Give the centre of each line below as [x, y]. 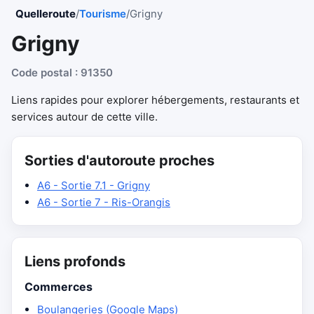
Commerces [59, 287]
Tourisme [103, 14]
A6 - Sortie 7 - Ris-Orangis [104, 202]
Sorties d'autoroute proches [120, 161]
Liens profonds [75, 261]
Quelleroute [46, 14]
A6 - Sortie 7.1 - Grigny [94, 185]
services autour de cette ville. [84, 117]
